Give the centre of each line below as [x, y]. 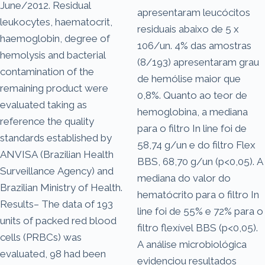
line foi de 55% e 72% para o [200, 211]
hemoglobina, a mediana [193, 112]
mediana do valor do [184, 178]
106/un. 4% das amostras [194, 45]
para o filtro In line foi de [192, 128]
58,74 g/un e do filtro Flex [196, 145]
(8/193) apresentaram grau [198, 62]
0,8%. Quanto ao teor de [192, 95]
